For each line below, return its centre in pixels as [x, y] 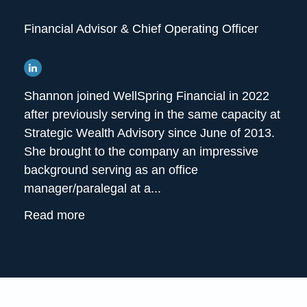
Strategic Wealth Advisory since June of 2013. [149, 133]
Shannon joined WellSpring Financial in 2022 [147, 96]
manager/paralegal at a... [93, 188]
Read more [54, 215]
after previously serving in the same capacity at [152, 114]
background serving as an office [111, 170]
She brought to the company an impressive [141, 151]
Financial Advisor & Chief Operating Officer [141, 28]
